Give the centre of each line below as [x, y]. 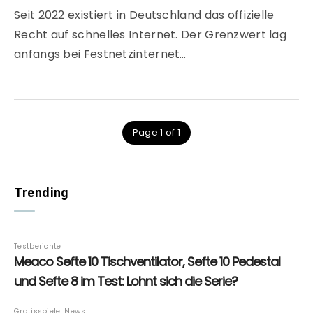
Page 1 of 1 [156, 133]
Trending [42, 193]
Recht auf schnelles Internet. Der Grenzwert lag [151, 35]
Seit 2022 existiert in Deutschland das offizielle [144, 15]
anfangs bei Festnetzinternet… [100, 54]
